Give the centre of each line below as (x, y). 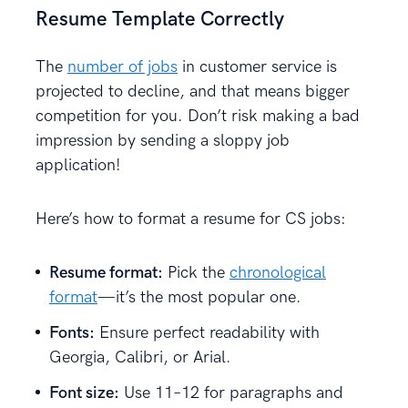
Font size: (84, 393)
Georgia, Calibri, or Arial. (140, 357)
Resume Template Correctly (160, 19)
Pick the (196, 272)
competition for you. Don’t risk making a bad (198, 116)
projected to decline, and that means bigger (193, 91)
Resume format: (106, 272)
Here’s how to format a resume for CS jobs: (191, 219)
